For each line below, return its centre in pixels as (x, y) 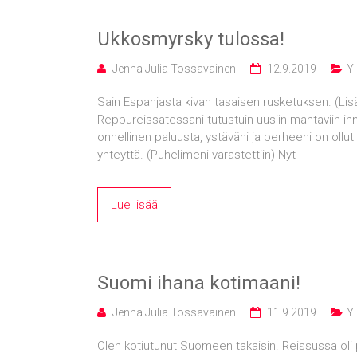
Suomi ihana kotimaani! (199, 283)
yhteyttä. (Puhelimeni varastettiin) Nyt (196, 155)
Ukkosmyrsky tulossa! (191, 39)
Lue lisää (134, 205)
